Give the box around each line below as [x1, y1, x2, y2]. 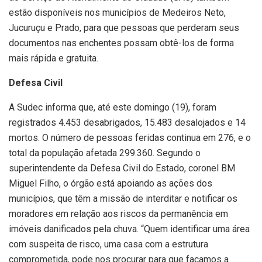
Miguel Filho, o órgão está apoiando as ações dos [9, 177, 212, 189]
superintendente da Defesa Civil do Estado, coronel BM [9, 162, 235, 174]
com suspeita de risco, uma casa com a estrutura [9, 238, 208, 250]
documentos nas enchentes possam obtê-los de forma [9, 37, 234, 49]
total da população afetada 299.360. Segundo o [9, 147, 201, 158]
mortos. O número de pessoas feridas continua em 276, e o [9, 132, 251, 143]
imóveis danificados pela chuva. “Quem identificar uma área [9, 223, 250, 235]
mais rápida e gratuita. [9, 52, 98, 64]
